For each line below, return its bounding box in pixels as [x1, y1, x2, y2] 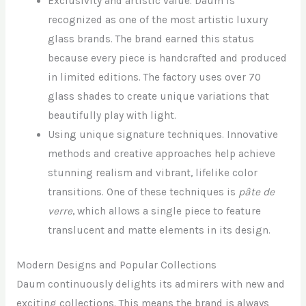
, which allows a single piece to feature [72, 204, 262, 217]
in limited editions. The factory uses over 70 [48, 70, 262, 83]
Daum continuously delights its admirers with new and [16, 277, 285, 290]
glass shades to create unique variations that [48, 89, 270, 102]
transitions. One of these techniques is [48, 185, 239, 198]
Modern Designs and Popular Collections [16, 258, 217, 271]
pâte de [238, 185, 275, 198]
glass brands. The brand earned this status [48, 32, 255, 45]
